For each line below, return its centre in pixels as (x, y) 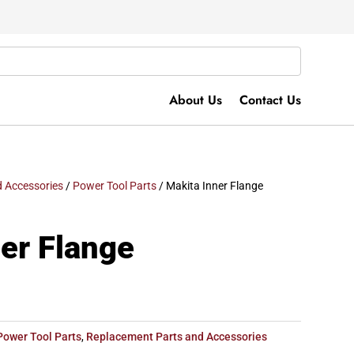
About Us (195, 100)
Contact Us (270, 100)
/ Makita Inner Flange (210, 186)
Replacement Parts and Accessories (177, 337)
